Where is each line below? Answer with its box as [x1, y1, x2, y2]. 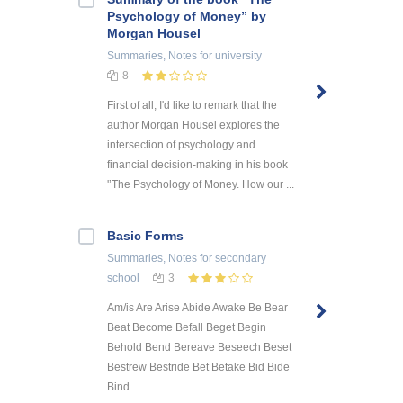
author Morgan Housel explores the [107, 118, 280, 131]
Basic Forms [107, 228, 184, 243]
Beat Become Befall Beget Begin [107, 320, 266, 334]
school [107, 271, 139, 284]
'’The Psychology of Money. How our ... [107, 177, 294, 191]
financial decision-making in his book [107, 157, 288, 171]
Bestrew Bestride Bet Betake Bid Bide [107, 360, 290, 373]
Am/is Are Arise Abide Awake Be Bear [107, 300, 288, 314]
